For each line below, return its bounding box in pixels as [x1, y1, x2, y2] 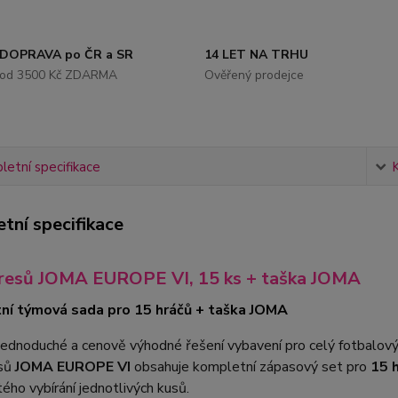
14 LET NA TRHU [203, 46, 308, 63]
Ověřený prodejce [203, 67, 304, 84]
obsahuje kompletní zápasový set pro [130, 357, 370, 377]
